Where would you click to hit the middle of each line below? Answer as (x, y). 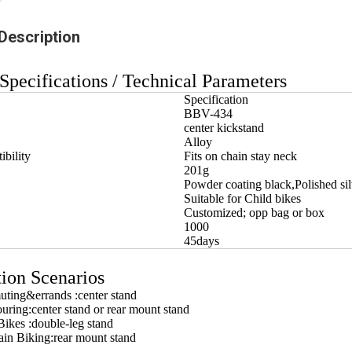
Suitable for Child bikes (242, 198)
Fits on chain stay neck (240, 156)
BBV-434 (208, 114)
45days (202, 241)
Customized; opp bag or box (254, 213)
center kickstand (224, 128)
